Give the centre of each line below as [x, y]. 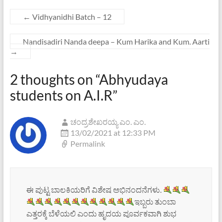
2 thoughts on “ [54, 80]
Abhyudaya [133, 80]
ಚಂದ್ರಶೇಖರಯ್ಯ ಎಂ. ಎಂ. [108, 122]
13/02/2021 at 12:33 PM [113, 133]
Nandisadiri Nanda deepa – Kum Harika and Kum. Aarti [116, 42]
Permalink [87, 144]
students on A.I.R [61, 95]
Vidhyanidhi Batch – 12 [71, 17]
